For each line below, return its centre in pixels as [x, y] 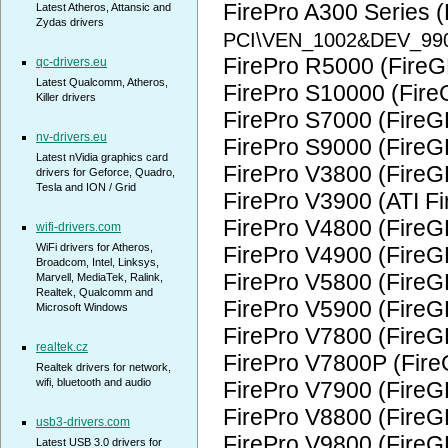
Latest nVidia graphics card [102, 157]
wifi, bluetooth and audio [93, 382]
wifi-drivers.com [78, 227]
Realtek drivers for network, [103, 367]
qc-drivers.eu [71, 62]
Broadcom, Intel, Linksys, [97, 262]
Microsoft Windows [82, 307]
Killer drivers [66, 97]
